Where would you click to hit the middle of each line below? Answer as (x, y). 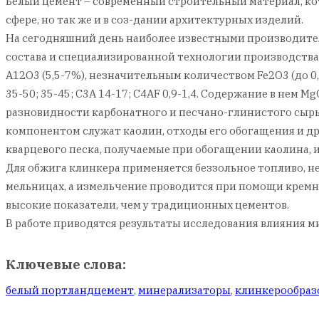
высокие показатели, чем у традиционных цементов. (147, 205)
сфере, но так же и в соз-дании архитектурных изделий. (155, 20)
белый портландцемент (70, 291)
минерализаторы (184, 291)
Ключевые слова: (66, 265)
